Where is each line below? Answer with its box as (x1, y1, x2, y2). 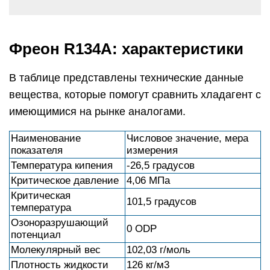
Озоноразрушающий (11, 217, 108, 228)
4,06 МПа (127, 175, 170, 186)
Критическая (11, 190, 71, 201)
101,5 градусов (127, 196, 196, 207)
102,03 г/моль (127, 244, 190, 256)
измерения (127, 145, 178, 156)
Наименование (11, 133, 81, 144)
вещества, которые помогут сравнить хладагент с (9, 89, 261, 101)
